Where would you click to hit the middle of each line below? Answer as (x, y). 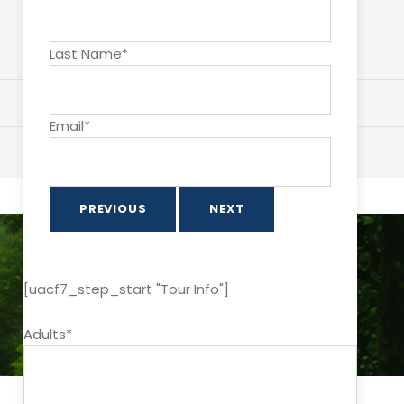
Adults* (48, 334)
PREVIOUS (113, 209)
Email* (70, 126)
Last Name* (89, 54)
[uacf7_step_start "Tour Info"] (126, 289)
